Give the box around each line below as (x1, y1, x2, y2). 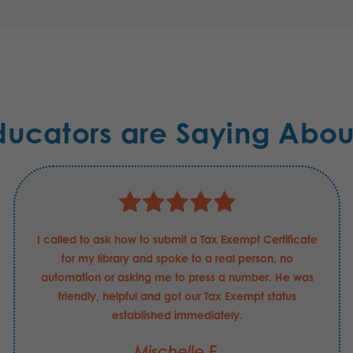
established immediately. (111, 308, 243, 322)
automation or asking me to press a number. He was (40, 270, 314, 284)
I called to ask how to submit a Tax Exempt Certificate (36, 232, 318, 247)
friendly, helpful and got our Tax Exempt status (58, 289, 296, 303)
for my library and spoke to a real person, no (61, 251, 293, 266)
